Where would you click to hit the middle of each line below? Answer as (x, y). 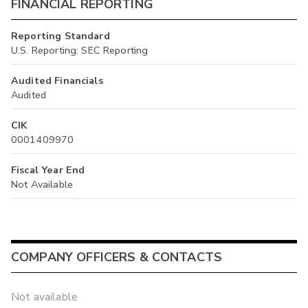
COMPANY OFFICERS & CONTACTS (117, 257)
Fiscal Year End (48, 169)
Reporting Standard (60, 35)
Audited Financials (57, 80)
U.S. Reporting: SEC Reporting (80, 50)
